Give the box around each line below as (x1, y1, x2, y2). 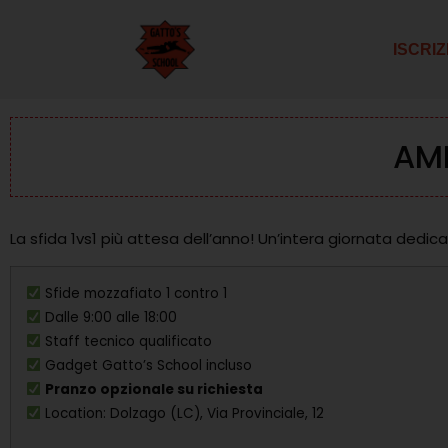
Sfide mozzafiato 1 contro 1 (41, 283, 228, 303)
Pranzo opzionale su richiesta (45, 379, 264, 399)
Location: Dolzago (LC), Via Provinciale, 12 (41, 403, 325, 423)
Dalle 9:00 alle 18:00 (41, 307, 178, 327)
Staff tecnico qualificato (41, 331, 213, 351)
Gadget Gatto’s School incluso (41, 355, 253, 375)
